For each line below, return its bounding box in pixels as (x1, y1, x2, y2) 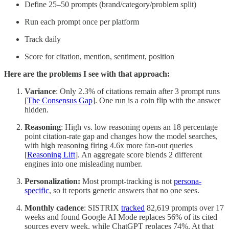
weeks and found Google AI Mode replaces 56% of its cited (25, 212, 217, 221)
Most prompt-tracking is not (82, 176, 174, 186)
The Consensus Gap (27, 96, 93, 105)
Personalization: (25, 176, 82, 186)
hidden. (25, 105, 49, 114)
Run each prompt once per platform (25, 17, 139, 26)
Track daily (25, 34, 61, 43)
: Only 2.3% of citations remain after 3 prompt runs (56, 86, 220, 96)
